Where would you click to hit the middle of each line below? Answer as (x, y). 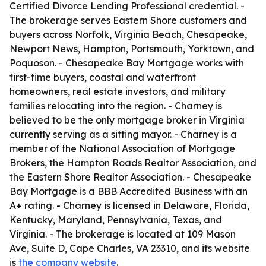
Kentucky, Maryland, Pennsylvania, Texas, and (116, 220)
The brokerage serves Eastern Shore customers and (128, 20)
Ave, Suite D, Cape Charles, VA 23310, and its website (130, 248)
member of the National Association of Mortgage (122, 148)
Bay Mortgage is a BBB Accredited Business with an (129, 191)
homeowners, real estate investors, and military (118, 91)
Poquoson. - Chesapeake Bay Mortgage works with (127, 63)
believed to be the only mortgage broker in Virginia (127, 120)
